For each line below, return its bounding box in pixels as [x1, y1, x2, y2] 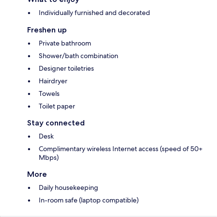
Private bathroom [39, 38, 91, 47]
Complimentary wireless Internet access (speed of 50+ [39, 144, 202, 153]
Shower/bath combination [39, 51, 118, 60]
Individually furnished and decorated [39, 8, 150, 17]
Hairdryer [39, 76, 67, 85]
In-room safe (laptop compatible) [39, 195, 139, 204]
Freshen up [27, 25, 67, 34]
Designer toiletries [39, 63, 94, 73]
